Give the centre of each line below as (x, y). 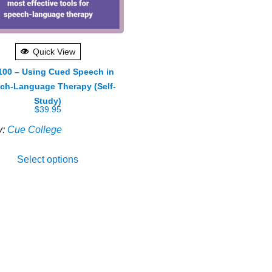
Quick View (54, 51)
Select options (48, 159)
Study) (48, 100)
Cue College (35, 129)
